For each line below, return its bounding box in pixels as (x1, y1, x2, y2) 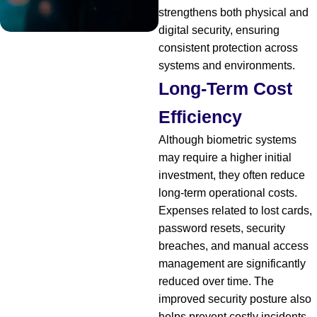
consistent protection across (158, 41, 298, 54)
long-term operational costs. (158, 186, 297, 199)
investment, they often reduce (158, 168, 305, 181)
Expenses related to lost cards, (158, 204, 312, 217)
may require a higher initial (158, 151, 292, 163)
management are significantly (158, 257, 306, 270)
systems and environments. (158, 59, 295, 71)
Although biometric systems (158, 133, 296, 146)
